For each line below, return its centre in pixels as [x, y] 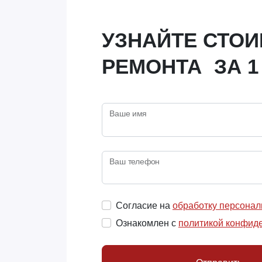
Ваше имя [128, 113]
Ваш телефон [135, 161]
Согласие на [144, 206]
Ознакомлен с [147, 223]
